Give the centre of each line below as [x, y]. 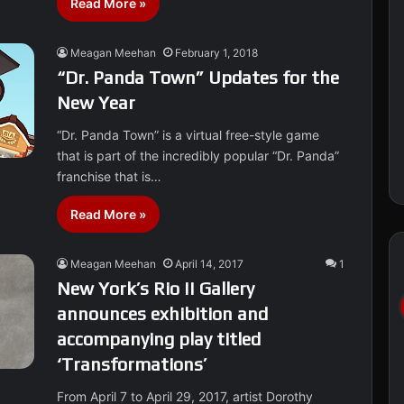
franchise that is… [110, 176]
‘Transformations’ [132, 364]
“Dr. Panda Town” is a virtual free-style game [188, 135]
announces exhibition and [163, 313]
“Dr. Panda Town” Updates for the [198, 77]
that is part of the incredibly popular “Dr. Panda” [198, 156]
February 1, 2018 [217, 53]
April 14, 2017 [210, 264]
